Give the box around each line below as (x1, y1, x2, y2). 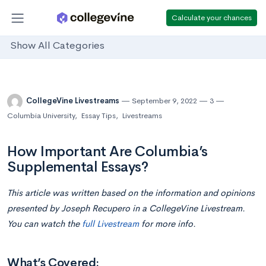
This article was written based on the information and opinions (7, 187, 255, 198)
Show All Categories (10, 39, 104, 52)
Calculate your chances (172, 12, 252, 23)
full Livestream (80, 218, 139, 229)
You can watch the (7, 218, 80, 229)
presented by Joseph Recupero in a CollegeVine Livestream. (7, 202, 245, 214)
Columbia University (7, 110, 75, 121)
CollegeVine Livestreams (26, 96, 121, 106)
